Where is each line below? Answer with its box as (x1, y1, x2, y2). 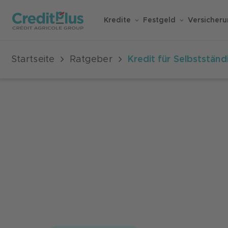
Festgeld (143, 17, 176, 24)
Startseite (11, 54, 54, 64)
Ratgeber (69, 54, 112, 64)
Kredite (104, 17, 131, 24)
